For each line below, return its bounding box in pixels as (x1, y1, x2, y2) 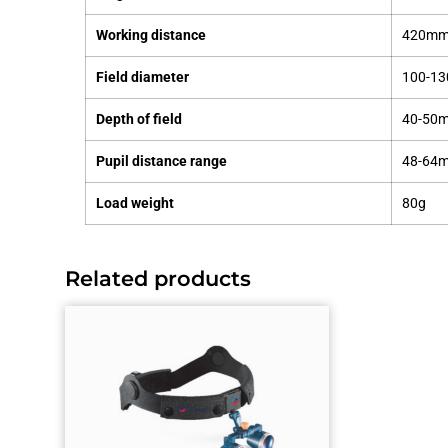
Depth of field (96, 110, 183, 128)
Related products (65, 265, 252, 291)
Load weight (96, 194, 175, 212)
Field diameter (96, 68, 190, 86)
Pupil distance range (96, 152, 228, 170)
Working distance (96, 26, 207, 44)
